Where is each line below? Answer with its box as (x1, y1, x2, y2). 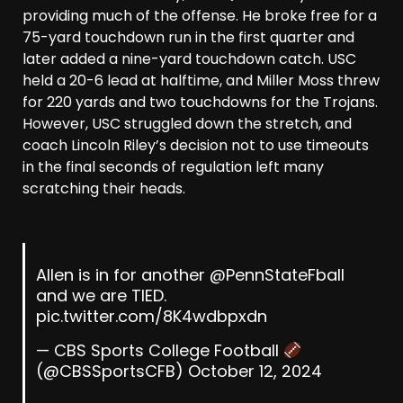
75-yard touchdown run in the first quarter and (22, 27, 354, 49)
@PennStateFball (209, 264, 345, 287)
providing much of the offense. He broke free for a (22, 5, 377, 27)
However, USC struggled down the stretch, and (22, 113, 352, 135)
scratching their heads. (22, 178, 185, 200)
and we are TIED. (35, 284, 166, 308)
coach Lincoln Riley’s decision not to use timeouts (22, 135, 369, 157)
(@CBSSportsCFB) (35, 360, 188, 383)
